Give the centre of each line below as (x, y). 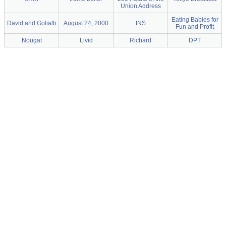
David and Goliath (32, 23)
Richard (140, 40)
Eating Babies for (195, 20)
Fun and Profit (195, 27)
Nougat (32, 40)
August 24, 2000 (86, 23)
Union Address (140, 6)
